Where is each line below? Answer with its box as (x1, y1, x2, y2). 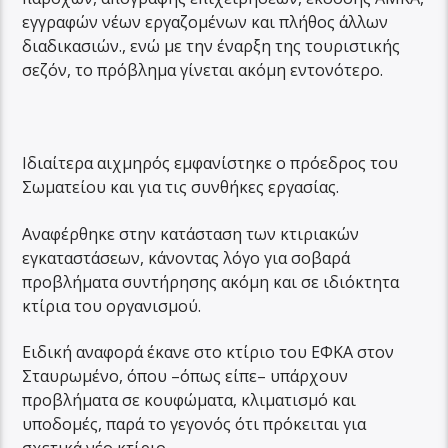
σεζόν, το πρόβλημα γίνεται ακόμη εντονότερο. (22, 59, 384, 82)
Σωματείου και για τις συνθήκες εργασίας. (22, 176, 340, 199)
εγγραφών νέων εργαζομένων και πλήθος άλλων (22, 11, 389, 34)
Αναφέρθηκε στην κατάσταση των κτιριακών (22, 222, 360, 245)
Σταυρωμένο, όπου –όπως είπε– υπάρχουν (22, 364, 349, 387)
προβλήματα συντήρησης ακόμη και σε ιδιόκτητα (22, 270, 400, 293)
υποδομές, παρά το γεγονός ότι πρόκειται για (22, 412, 367, 435)
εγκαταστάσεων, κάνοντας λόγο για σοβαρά (22, 246, 351, 269)
